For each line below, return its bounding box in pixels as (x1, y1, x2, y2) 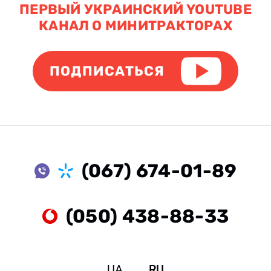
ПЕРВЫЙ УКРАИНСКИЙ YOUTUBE (19, 1, 252, 18)
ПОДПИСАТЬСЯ (49, 63, 165, 80)
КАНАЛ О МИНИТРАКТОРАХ (39, 18, 232, 34)
